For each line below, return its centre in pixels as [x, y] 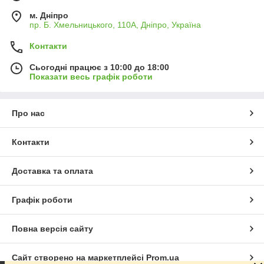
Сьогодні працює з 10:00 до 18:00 [99, 67]
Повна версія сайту [52, 229]
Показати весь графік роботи [91, 77]
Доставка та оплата [52, 171]
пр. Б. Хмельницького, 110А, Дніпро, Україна [115, 25]
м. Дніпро [49, 15]
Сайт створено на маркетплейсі [79, 258]
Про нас [28, 113]
